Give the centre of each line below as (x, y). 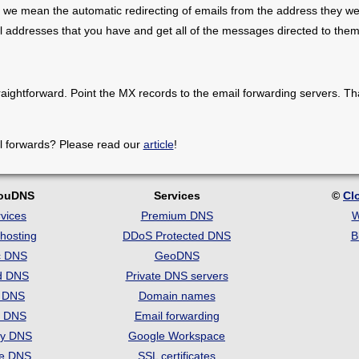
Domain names (177, 295)
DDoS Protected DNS (177, 235)
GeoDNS (177, 255)
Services (177, 195)
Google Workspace (177, 335)
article (158, 144)
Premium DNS (177, 215)
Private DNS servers (177, 275)
